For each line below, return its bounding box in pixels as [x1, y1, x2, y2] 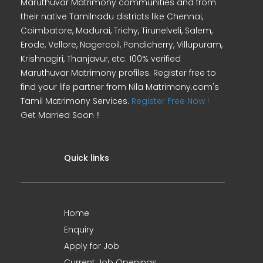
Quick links [64, 152, 109, 164]
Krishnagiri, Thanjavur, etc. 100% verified [21, 53, 181, 65]
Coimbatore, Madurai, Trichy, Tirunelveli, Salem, [21, 25, 213, 36]
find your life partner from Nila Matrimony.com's [21, 81, 219, 93]
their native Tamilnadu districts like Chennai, [21, 11, 203, 22]
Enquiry [64, 224, 94, 235]
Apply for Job [64, 240, 119, 252]
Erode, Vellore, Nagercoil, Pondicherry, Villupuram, [21, 39, 222, 50]
